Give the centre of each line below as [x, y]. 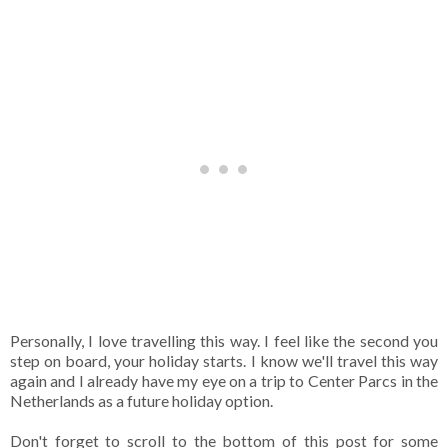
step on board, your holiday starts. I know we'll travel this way [224, 361]
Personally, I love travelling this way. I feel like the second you [224, 341]
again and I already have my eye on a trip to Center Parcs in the [224, 381]
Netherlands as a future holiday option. [143, 401]
